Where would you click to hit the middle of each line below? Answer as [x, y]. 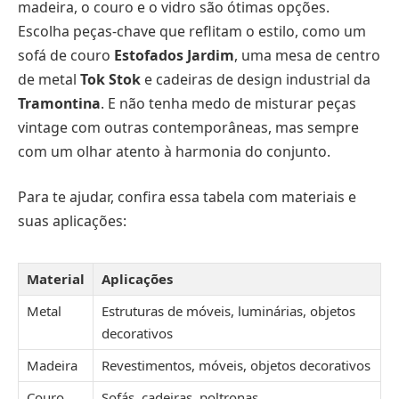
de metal [49, 79]
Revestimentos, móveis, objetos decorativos [236, 366]
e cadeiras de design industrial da [256, 79]
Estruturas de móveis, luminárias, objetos [228, 311]
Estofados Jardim [174, 55]
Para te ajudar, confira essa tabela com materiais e [187, 197]
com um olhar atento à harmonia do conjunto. [174, 151]
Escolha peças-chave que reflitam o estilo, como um [192, 31]
